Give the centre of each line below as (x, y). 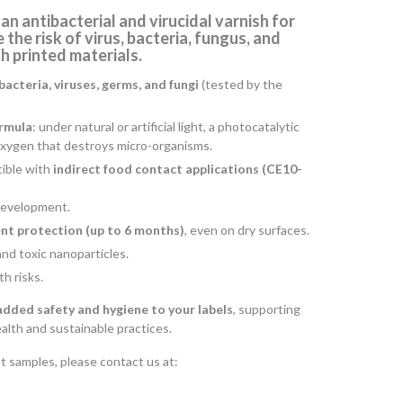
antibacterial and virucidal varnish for (158, 20)
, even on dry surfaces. (247, 229)
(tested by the (241, 84)
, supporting (267, 309)
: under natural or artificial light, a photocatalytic (166, 126)
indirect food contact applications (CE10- (178, 168)
